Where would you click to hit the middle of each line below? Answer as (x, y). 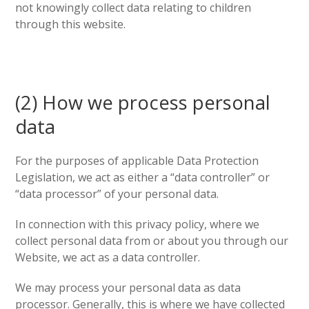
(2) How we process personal (143, 102)
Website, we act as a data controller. (108, 257)
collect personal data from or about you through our (152, 241)
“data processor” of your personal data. (117, 194)
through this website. (71, 24)
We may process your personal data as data (128, 288)
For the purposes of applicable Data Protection (137, 161)
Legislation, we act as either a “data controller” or (143, 177)
